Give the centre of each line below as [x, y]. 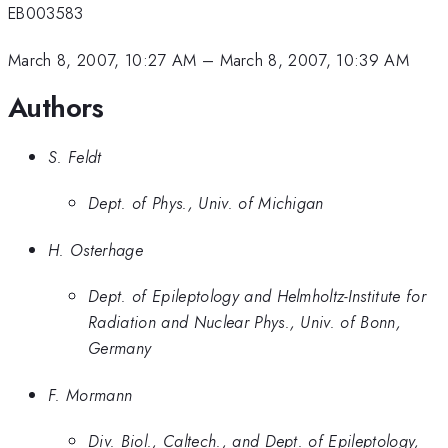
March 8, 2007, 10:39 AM [314, 59]
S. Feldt [75, 156]
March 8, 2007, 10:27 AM [102, 59]
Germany [120, 348]
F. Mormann [90, 394]
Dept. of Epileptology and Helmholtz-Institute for [257, 296]
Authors [56, 108]
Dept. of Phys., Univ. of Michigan [206, 203]
